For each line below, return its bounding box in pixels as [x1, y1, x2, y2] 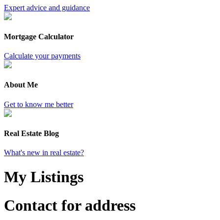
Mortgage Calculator [4, 32, 74, 41]
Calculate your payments [4, 52, 81, 60]
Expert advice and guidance [4, 3, 90, 12]
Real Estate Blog [4, 129, 59, 137]
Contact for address [4, 196, 136, 215]
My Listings [4, 167, 83, 186]
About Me [4, 81, 38, 89]
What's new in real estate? [4, 148, 84, 157]
